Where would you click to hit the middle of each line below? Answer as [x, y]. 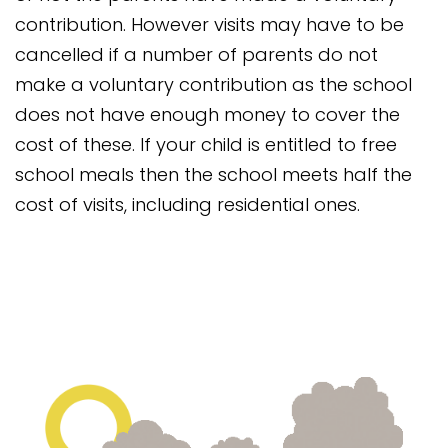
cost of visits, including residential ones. [187, 204]
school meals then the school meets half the [213, 174]
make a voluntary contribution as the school [213, 84]
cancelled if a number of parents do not [196, 54]
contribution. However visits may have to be [209, 24]
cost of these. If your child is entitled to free [206, 144]
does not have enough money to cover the [207, 114]
